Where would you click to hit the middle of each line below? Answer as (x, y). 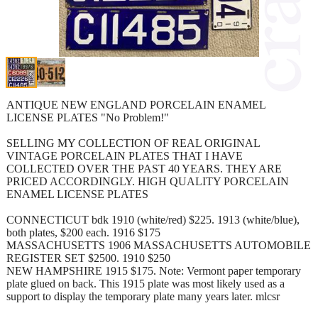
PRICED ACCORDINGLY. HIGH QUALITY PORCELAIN (148, 181)
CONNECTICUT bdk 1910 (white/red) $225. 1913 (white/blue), (153, 219)
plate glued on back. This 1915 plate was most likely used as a (146, 283)
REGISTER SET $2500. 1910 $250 (88, 258)
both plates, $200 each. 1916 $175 (83, 232)
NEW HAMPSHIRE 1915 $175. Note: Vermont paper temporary (154, 270)
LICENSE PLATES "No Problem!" (88, 117)
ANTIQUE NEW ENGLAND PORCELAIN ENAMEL (136, 104)
